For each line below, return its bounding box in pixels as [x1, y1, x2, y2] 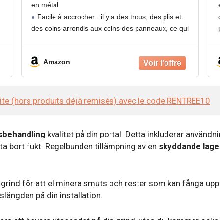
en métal [31, 1, 59, 9]
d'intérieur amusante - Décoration [42, 3, 183, 14]
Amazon [43, 58, 71, 66]
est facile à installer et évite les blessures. [31, 36, 161, 45]
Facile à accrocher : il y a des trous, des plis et [37, 13, 182, 21]
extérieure [91, 14, 134, 24]
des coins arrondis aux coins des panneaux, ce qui [31, 25, 189, 33]
